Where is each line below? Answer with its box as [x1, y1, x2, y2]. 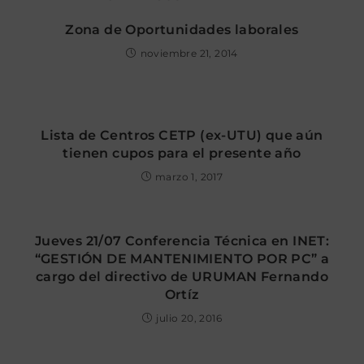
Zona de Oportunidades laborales [65, 21, 299, 37]
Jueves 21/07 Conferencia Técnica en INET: [34, 232, 330, 249]
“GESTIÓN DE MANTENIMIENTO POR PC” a [34, 250, 330, 266]
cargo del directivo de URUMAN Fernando [35, 268, 329, 284]
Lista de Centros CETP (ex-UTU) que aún [41, 127, 323, 143]
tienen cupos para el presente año [63, 145, 301, 161]
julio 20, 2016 [156, 311, 222, 324]
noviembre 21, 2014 [140, 46, 238, 59]
